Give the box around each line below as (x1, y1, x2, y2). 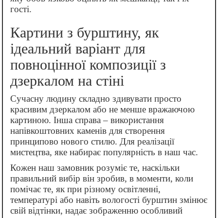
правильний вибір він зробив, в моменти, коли (10, 173, 193, 184)
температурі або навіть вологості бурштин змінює (10, 195, 207, 205)
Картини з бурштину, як (10, 24, 159, 41)
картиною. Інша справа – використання (10, 115, 164, 126)
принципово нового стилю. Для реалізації (10, 136, 174, 147)
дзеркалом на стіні (10, 73, 124, 89)
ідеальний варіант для (10, 40, 145, 57)
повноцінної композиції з (10, 56, 166, 73)
